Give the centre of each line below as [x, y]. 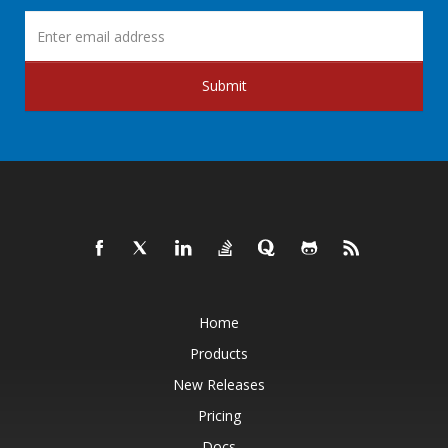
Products [219, 354]
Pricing [219, 416]
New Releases [219, 385]
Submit [224, 86]
